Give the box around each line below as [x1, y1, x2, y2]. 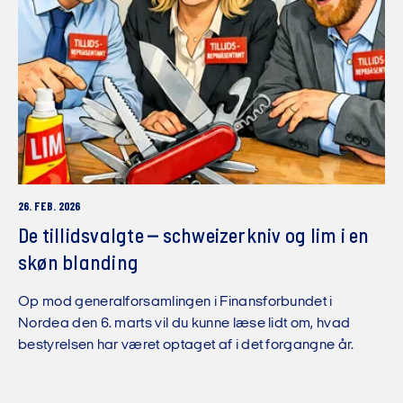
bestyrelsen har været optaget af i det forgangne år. [18, 337, 354, 353]
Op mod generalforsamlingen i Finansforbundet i [18, 294, 333, 309]
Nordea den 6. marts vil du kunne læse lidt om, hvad [18, 316, 351, 331]
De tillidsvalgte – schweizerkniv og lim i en [18, 226, 370, 248]
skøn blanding [18, 253, 139, 275]
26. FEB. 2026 [18, 201, 80, 215]
